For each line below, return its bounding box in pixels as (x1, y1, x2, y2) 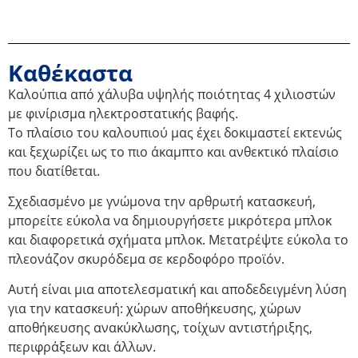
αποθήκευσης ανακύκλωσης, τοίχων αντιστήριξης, (8, 319, 312, 337)
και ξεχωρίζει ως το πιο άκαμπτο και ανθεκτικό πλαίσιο (8, 142, 339, 161)
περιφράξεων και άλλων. (8, 338, 156, 356)
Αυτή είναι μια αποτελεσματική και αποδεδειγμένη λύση (8, 280, 347, 299)
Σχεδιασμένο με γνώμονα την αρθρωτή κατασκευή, (8, 192, 316, 210)
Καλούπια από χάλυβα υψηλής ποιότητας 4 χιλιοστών (8, 85, 336, 103)
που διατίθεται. (8, 161, 100, 180)
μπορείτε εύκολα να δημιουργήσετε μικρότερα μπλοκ (8, 211, 332, 229)
